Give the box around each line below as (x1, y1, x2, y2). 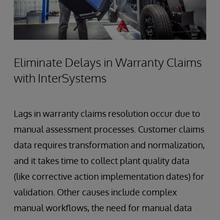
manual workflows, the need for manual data (14, 202, 192, 213)
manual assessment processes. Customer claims (14, 123, 204, 135)
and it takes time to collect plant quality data (14, 155, 190, 166)
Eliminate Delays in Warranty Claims (14, 54, 202, 70)
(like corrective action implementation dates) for (14, 170, 204, 182)
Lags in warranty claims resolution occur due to (14, 108, 200, 119)
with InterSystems (14, 70, 107, 85)
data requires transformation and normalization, (14, 139, 205, 150)
